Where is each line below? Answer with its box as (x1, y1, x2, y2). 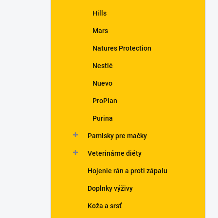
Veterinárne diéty (88, 149, 142, 157)
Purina (92, 114, 113, 122)
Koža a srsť (88, 202, 122, 210)
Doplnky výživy (88, 184, 133, 192)
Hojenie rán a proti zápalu (88, 167, 167, 175)
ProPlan (92, 97, 117, 105)
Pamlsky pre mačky (88, 132, 147, 140)
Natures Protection (92, 44, 151, 52)
